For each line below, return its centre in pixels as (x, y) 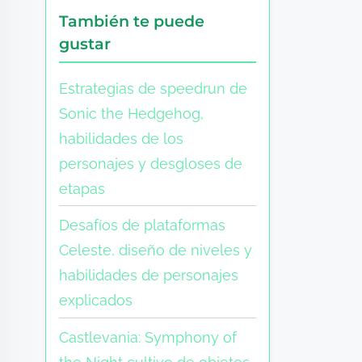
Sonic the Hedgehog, (132, 113)
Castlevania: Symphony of (148, 338)
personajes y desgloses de (151, 163)
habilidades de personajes (149, 276)
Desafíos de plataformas (143, 225)
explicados (96, 301)
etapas (82, 188)
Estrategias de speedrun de (154, 88)
